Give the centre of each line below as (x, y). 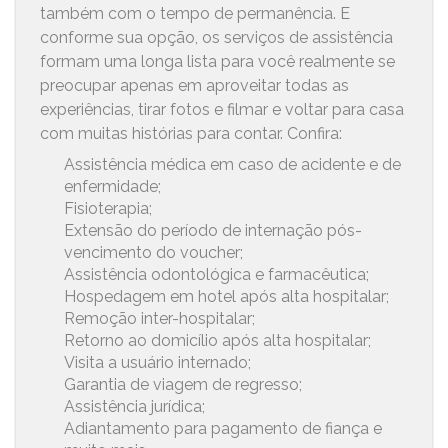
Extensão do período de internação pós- (213, 230)
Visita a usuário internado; (158, 362)
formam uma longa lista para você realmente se (218, 61)
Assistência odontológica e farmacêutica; (217, 274)
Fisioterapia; (108, 208)
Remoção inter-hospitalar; (160, 318)
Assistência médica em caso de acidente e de (233, 164)
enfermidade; (113, 186)
